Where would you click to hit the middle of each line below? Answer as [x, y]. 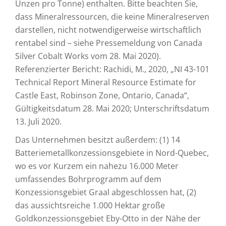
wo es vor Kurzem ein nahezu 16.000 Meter [97, 166]
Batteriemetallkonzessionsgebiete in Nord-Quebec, [112, 153]
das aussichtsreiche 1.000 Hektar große [90, 205]
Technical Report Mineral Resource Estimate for [106, 82]
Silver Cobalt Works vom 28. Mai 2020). [88, 56]
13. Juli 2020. [38, 122]
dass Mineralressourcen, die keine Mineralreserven [112, 17]
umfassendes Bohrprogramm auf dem [88, 179]
